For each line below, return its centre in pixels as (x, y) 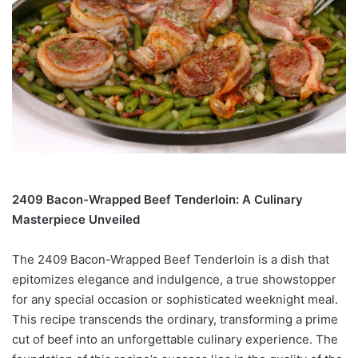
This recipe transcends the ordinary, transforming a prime (175, 319)
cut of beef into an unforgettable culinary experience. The (175, 339)
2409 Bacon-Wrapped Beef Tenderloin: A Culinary (157, 199)
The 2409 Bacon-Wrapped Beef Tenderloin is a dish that (171, 259)
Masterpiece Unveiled (76, 219)
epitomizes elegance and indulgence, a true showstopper (174, 279)
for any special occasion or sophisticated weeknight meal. (175, 299)
